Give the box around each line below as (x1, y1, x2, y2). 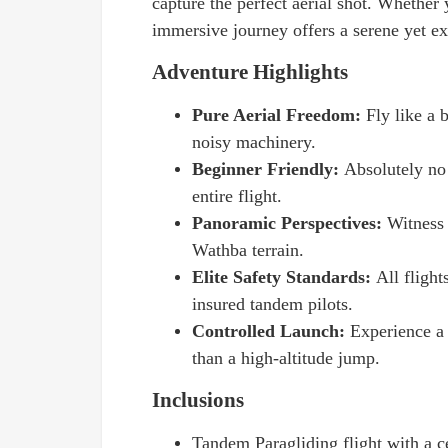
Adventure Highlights (152, 60, 348, 84)
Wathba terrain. (192, 240, 304, 260)
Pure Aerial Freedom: (192, 105, 366, 125)
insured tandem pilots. (192, 294, 353, 314)
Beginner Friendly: (192, 159, 344, 179)
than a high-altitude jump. (192, 348, 380, 368)
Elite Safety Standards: (192, 267, 376, 287)
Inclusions (152, 388, 244, 412)
